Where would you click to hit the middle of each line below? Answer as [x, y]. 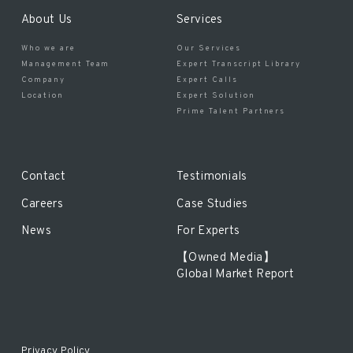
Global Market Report [236, 275]
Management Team [65, 64]
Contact [43, 177]
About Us [46, 20]
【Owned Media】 [226, 258]
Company [43, 80]
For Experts [208, 232]
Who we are [48, 48]
